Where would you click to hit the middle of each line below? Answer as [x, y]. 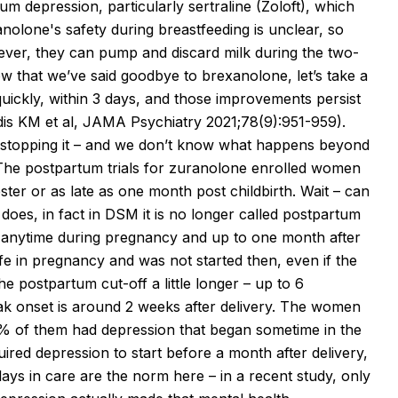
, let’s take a [328, 75]
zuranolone [208, 167]
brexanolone [245, 75]
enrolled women [304, 167]
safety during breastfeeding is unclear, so [203, 29]
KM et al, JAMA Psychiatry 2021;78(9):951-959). [179, 121]
